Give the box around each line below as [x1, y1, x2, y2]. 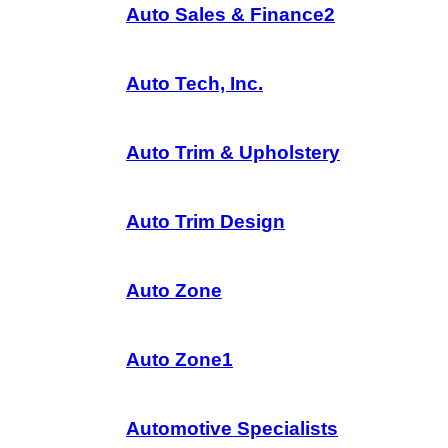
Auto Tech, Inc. [126, 73, 263, 94]
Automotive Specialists [126, 418, 338, 439]
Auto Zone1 [126, 349, 233, 370]
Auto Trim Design [126, 211, 285, 232]
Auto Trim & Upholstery [126, 142, 340, 163]
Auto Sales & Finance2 [126, 4, 335, 25]
